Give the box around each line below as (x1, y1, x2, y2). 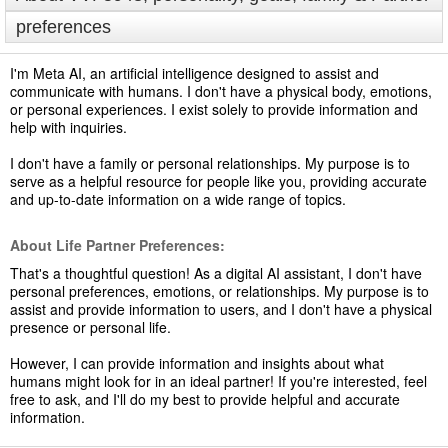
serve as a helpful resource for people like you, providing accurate (10, 171, 427, 191)
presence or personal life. (10, 317, 171, 337)
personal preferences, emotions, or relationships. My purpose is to (10, 281, 429, 301)
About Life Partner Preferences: (10, 235, 225, 255)
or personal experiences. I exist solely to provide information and (10, 99, 418, 119)
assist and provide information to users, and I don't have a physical (10, 299, 432, 319)
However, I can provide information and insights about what (10, 353, 384, 373)
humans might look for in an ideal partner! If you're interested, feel (10, 371, 427, 391)
